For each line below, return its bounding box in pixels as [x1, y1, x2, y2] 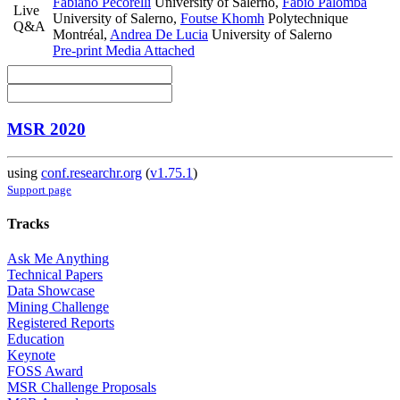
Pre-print [53, 43, 102, 59]
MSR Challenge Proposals [7, 379, 156, 396]
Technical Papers [7, 267, 103, 283]
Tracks [7, 215, 49, 231]
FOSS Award [7, 363, 83, 379]
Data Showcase [7, 283, 95, 299]
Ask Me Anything [7, 251, 109, 267]
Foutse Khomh [180, 11, 264, 27]
